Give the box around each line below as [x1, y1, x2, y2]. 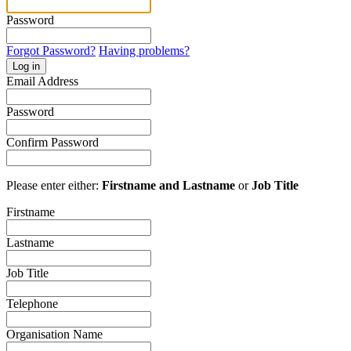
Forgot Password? [6, 43, 96, 57]
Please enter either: [6, 178, 102, 192]
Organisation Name [6, 327, 103, 341]
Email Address [6, 74, 78, 88]
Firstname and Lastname [102, 178, 235, 192]
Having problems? [99, 43, 190, 57]
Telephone [6, 296, 58, 310]
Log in [13, 60, 40, 72]
